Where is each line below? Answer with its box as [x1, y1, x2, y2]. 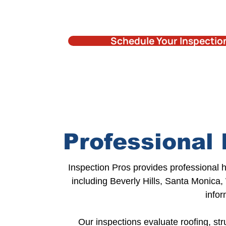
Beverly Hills [107, 176, 160, 186]
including [71, 176, 107, 186]
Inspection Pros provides [68, 162, 167, 173]
